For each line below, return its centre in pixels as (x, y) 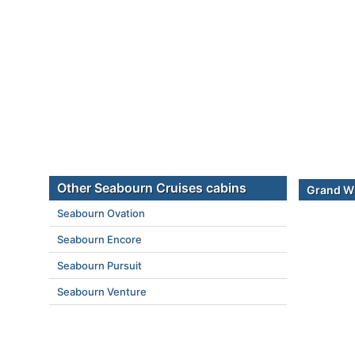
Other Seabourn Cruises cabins (152, 188)
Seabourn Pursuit (99, 265)
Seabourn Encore (99, 239)
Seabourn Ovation (101, 213)
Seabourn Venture (102, 292)
